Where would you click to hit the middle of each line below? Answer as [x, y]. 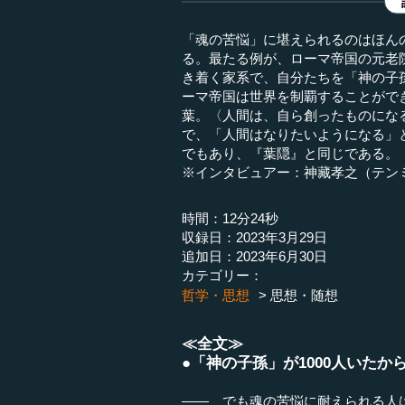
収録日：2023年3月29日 [255, 238]
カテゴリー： [223, 276]
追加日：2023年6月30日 [255, 257]
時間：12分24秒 [231, 219]
